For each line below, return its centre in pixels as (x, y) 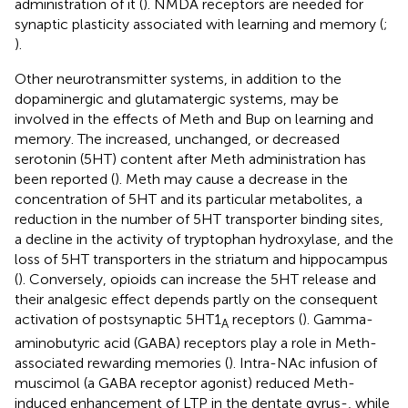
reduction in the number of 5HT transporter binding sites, (199, 219)
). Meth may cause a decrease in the (231, 178)
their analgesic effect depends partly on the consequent (196, 299)
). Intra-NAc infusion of (303, 362)
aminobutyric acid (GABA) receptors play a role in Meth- (196, 342)
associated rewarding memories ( (122, 362)
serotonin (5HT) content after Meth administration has (190, 158)
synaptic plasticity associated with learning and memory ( (199, 24)
